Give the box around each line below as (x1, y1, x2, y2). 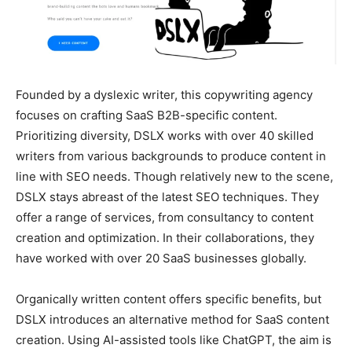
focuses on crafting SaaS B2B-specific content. (16, 107, 277, 123)
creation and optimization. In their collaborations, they (16, 229, 314, 245)
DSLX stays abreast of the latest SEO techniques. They (16, 189, 319, 204)
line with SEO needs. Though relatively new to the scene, (16, 168, 333, 184)
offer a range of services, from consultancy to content (16, 209, 313, 225)
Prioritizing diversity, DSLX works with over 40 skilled (16, 127, 313, 143)
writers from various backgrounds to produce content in (16, 148, 326, 163)
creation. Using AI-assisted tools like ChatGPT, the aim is (16, 332, 332, 347)
